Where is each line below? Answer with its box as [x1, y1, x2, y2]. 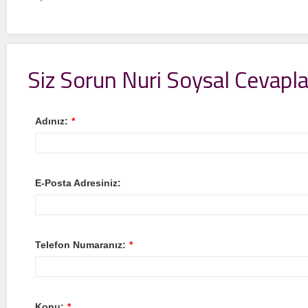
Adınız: [34, 115, 68, 126]
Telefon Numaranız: [34, 239, 126, 250]
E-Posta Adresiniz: [34, 177, 121, 188]
